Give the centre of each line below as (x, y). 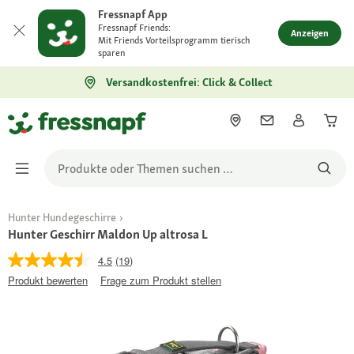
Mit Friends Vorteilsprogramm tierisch (174, 40)
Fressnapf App (133, 14)
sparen (111, 53)
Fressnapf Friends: (134, 28)
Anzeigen (310, 33)
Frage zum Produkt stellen (161, 280)
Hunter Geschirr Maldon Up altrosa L (108, 234)
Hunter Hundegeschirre (62, 217)
